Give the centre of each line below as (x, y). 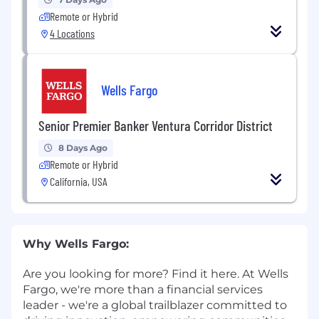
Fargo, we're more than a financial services (143, 289)
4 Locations (72, 33)
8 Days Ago (83, 147)
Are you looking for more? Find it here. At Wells (156, 273)
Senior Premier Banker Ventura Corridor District (156, 125)
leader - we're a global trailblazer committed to (155, 305)
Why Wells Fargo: (76, 244)
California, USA (79, 181)
